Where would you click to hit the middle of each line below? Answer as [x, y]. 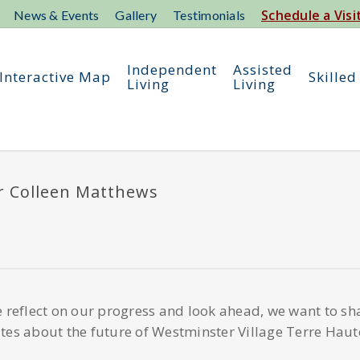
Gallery [136, 15]
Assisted [263, 70]
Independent [172, 70]
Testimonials [209, 15]
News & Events [57, 15]
